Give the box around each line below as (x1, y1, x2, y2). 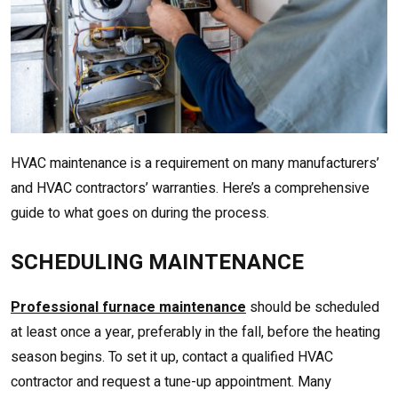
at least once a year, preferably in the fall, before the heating (11, 322, 380, 344)
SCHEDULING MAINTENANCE (11, 247, 304, 279)
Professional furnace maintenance (11, 297, 246, 319)
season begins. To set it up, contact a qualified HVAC (11, 346, 333, 369)
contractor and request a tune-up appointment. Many (11, 371, 331, 394)
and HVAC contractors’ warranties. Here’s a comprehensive (11, 178, 370, 200)
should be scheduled (246, 297, 379, 319)
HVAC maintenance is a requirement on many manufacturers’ (11, 153, 379, 175)
